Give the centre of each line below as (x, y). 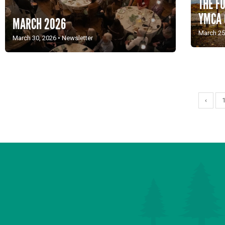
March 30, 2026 (34, 38)
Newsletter (77, 38)
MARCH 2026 (39, 24)
